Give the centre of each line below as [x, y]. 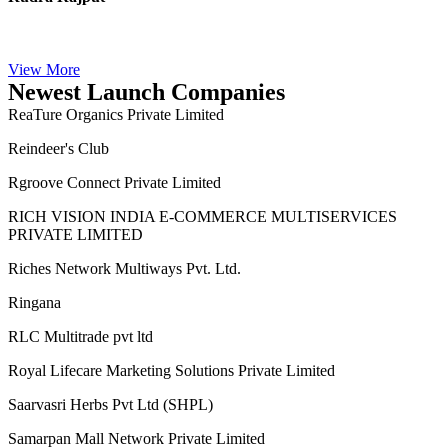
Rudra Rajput [56, 86]
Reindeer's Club [58, 275]
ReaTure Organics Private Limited [116, 223]
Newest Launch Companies [146, 182]
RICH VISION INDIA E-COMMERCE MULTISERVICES [202, 397]
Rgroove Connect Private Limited [114, 327]
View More [44, 160]
